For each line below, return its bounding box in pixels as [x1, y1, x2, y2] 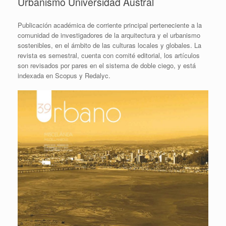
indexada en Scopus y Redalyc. [18, 70, 110, 80]
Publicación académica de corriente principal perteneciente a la [18, 20, 202, 30]
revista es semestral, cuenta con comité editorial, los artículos [18, 50, 200, 60]
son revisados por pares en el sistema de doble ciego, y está [18, 60, 196, 70]
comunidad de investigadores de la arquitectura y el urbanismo [18, 30, 200, 40]
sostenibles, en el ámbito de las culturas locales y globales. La [18, 40, 201, 50]
